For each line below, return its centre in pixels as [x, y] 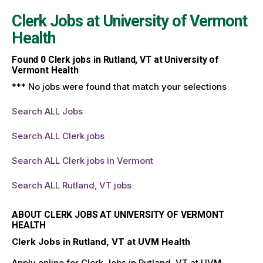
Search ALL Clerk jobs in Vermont [82, 160]
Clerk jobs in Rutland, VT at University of [132, 60]
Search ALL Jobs [47, 111]
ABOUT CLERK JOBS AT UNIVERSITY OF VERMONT [118, 214]
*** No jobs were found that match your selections [119, 86]
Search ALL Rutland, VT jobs [72, 185]
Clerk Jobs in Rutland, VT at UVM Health [101, 241]
